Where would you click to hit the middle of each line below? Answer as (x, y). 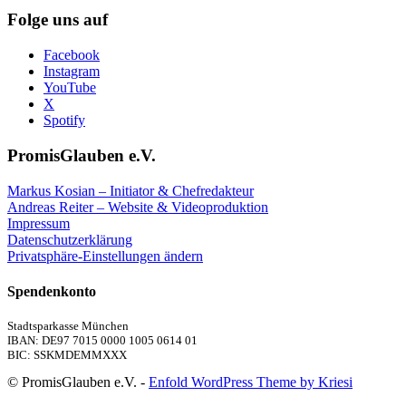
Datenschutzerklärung (70, 239)
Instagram (72, 72)
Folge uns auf (58, 20)
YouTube (70, 88)
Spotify (64, 121)
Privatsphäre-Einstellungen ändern (105, 256)
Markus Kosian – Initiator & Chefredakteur (130, 190)
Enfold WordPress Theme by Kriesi (251, 382)
